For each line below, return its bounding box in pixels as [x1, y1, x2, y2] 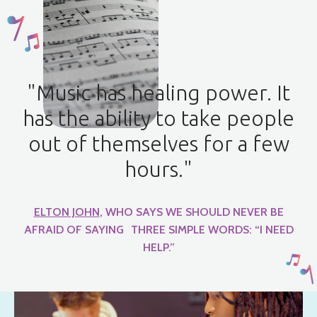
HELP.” [142, 241, 175, 255]
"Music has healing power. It [27, 81, 290, 105]
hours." [125, 157, 192, 182]
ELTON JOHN [33, 205, 100, 219]
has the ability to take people [23, 106, 294, 131]
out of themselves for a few [28, 132, 289, 156]
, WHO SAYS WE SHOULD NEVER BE [99, 205, 284, 219]
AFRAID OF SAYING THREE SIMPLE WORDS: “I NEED [23, 223, 294, 237]
